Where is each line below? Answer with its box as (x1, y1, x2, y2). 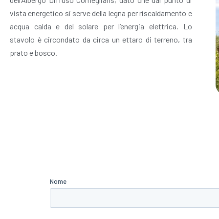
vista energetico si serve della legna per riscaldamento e (10, 8, 192, 18)
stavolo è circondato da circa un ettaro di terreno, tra (10, 35, 192, 44)
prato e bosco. (10, 48, 57, 57)
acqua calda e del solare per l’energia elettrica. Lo (10, 22, 192, 31)
